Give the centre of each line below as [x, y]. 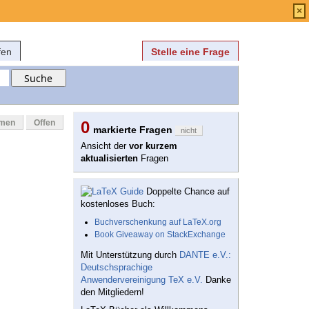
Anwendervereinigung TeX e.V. [142, 280]
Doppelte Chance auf [187, 192]
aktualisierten [109, 159]
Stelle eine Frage [190, 52]
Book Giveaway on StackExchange [160, 235]
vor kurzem [153, 146]
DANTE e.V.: [205, 255]
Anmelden [152, 8]
